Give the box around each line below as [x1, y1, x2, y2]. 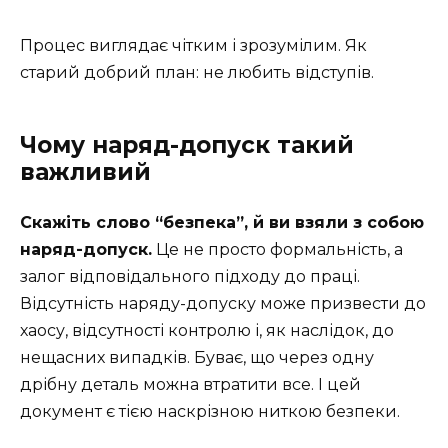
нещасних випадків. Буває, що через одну [20, 347, 374, 367]
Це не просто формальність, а [152, 239, 403, 259]
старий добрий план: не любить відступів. [20, 62, 374, 82]
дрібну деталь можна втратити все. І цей [20, 374, 361, 394]
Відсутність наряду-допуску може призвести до [20, 293, 426, 313]
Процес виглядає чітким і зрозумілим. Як [20, 35, 367, 55]
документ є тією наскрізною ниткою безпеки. [20, 401, 400, 421]
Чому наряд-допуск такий [20, 130, 354, 159]
